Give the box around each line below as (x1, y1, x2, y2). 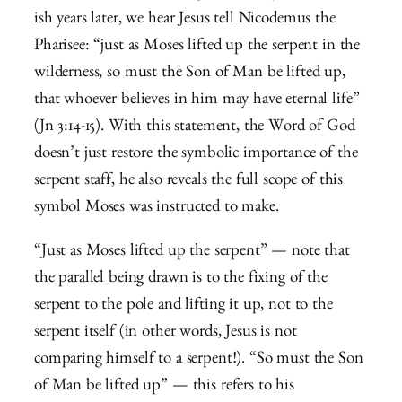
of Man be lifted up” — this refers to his (34, 378, 294, 396)
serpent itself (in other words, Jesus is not (34, 324, 297, 342)
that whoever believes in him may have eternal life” (34, 92, 360, 109)
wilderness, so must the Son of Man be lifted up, (34, 65, 345, 83)
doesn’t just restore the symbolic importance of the (34, 145, 358, 163)
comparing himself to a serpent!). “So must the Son (34, 351, 363, 369)
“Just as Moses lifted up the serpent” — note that (34, 243, 350, 261)
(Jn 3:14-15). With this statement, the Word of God (34, 118, 355, 136)
